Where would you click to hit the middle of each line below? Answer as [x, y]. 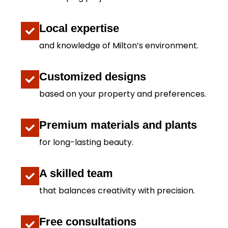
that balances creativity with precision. [117, 191]
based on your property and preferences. [123, 94]
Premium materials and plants [118, 125]
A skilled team [76, 173]
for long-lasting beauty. [86, 142]
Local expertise [79, 28]
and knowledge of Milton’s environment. [119, 46]
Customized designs [93, 77]
